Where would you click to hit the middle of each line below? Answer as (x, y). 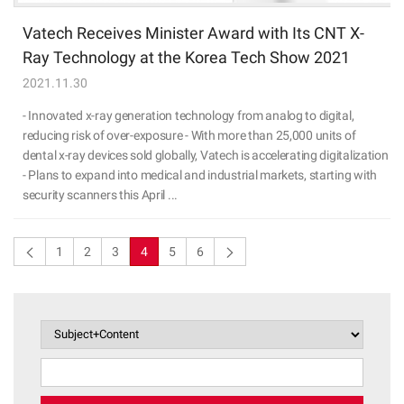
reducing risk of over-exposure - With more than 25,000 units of (189, 135)
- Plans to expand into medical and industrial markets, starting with (200, 174)
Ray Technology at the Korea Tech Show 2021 (186, 57)
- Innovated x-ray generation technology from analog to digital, (188, 115)
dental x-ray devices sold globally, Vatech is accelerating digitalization (206, 155)
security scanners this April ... (101, 194)
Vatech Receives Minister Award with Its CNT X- (193, 32)
